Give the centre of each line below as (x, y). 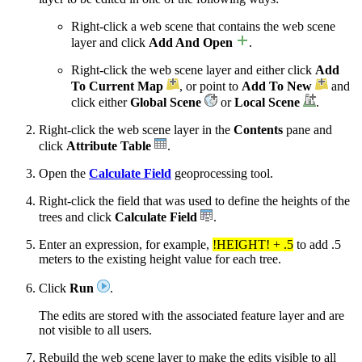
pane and (307, 130)
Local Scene (267, 103)
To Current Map (117, 86)
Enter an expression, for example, (126, 245)
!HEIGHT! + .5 (253, 245)
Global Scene (166, 103)
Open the (64, 174)
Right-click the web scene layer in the (136, 130)
